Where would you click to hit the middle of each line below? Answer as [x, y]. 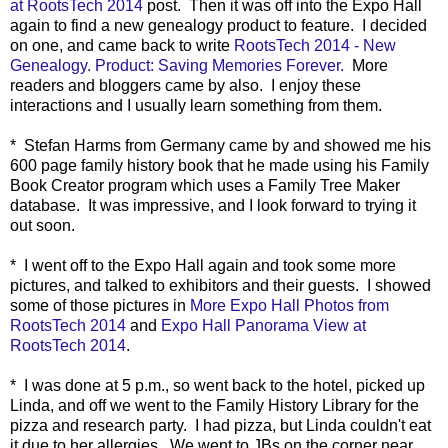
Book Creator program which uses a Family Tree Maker [205, 185]
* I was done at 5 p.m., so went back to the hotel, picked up [217, 385]
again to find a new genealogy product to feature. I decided [218, 25]
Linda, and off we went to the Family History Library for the [214, 405]
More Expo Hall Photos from [289, 305]
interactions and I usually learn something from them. [200, 105]
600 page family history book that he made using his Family [219, 165]
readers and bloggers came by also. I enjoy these [185, 85]
